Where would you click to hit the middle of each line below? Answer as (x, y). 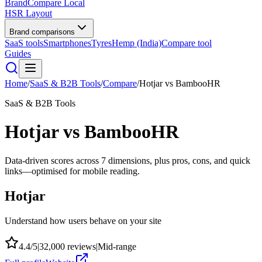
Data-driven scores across (53, 160)
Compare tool (187, 43)
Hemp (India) (137, 43)
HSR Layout (28, 13)
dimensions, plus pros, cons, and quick (178, 160)
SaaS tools (24, 43)
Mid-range (117, 246)
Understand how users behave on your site (83, 220)
